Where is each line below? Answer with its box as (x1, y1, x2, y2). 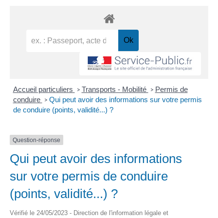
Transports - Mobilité (81, 85, 148, 93)
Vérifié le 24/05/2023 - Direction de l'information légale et (10, 209, 168, 217)
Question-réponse (13, 136, 60, 144)
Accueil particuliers (13, 85, 75, 93)
